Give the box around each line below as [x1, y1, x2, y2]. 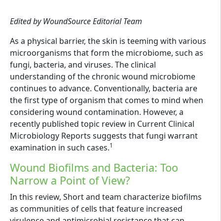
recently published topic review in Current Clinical [10, 118, 194, 130]
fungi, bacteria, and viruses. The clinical [10, 59, 156, 71]
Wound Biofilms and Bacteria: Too [10, 160, 178, 175]
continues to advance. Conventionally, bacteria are [10, 83, 197, 94]
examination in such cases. [10, 142, 110, 153]
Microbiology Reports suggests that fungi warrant [10, 130, 198, 142]
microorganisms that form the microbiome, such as [10, 47, 203, 59]
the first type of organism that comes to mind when [10, 95, 203, 106]
